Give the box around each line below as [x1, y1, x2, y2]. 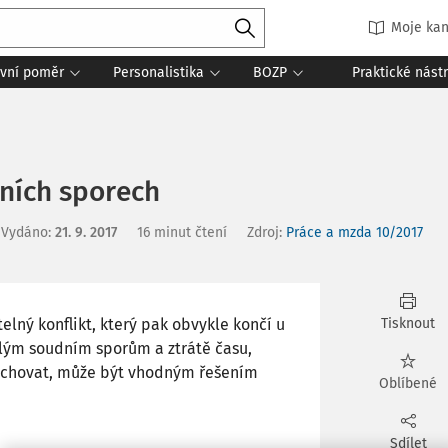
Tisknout [381, 315, 435, 332]
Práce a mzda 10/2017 [286, 224, 423, 241]
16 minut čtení [137, 224, 227, 241]
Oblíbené [379, 375, 437, 392]
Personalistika [113, 63, 204, 81]
